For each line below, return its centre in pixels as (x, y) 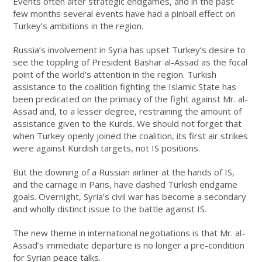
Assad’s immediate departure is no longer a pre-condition (129, 245)
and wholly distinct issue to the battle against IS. (110, 209)
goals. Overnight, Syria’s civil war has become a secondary (130, 197)
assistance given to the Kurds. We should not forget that (127, 124)
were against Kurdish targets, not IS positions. (107, 148)
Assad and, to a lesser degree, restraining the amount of (127, 111)
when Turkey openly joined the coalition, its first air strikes (131, 136)
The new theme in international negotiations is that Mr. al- (129, 233)
